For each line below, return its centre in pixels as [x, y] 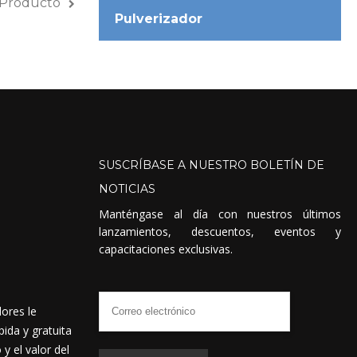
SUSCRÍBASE [137, 165]
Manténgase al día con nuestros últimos [220, 214]
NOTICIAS [127, 188]
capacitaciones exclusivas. [166, 249]
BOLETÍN [277, 165]
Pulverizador [159, 18]
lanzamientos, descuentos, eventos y [220, 231]
